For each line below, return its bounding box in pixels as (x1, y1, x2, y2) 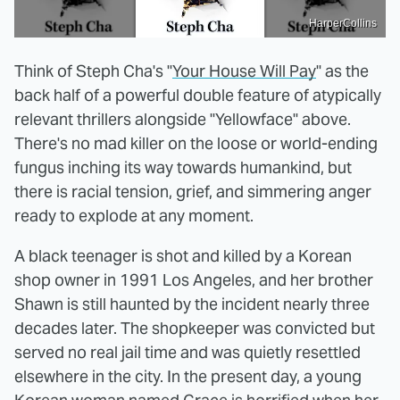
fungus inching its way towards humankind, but (14, 156, 352, 178)
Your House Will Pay (172, 60, 316, 81)
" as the (316, 60, 369, 81)
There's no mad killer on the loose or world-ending (14, 132, 378, 154)
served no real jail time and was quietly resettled (14, 341, 361, 362)
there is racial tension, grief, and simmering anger (14, 180, 371, 202)
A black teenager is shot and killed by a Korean (14, 245, 352, 266)
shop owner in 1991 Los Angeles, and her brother (14, 269, 373, 290)
